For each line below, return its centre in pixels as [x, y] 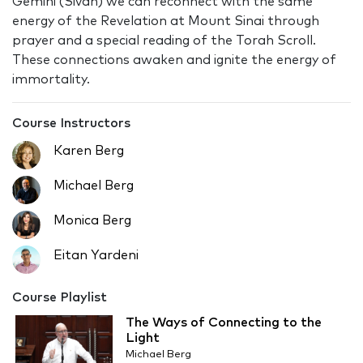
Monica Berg [92, 221]
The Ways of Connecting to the [224, 323]
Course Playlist [60, 298]
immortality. [51, 80]
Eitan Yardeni [96, 256]
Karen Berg [89, 151]
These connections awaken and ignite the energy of [174, 60]
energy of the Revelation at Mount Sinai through [166, 21]
